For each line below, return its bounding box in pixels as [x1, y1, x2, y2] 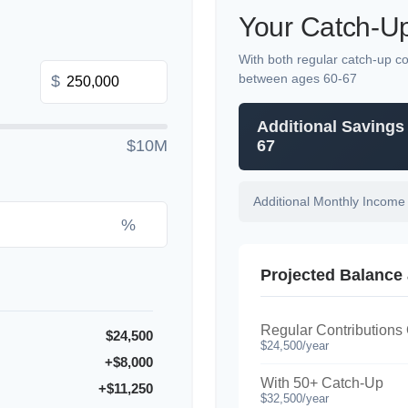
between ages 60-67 [239, 70, 357, 86]
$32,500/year [260, 391, 329, 405]
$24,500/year [260, 338, 329, 352]
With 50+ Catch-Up [260, 374, 383, 391]
